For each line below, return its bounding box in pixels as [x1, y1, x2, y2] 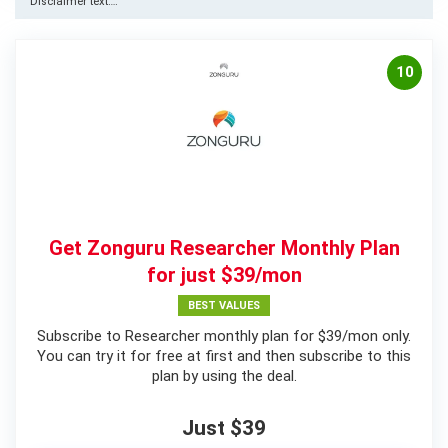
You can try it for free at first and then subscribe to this [37, 346, 411, 365]
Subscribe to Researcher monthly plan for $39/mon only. [37, 326, 411, 345]
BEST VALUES [188, 298, 260, 312]
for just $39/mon [146, 262, 302, 287]
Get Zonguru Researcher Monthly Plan [48, 235, 400, 260]
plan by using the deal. [151, 366, 297, 385]
